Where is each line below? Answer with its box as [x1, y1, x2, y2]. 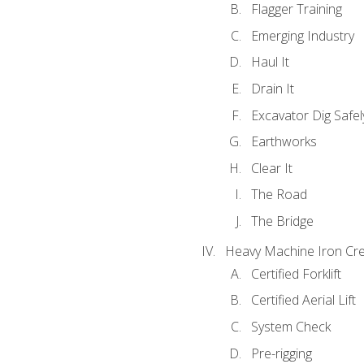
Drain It [250, 79, 294, 97]
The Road [250, 185, 307, 204]
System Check [250, 318, 331, 336]
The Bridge [250, 211, 314, 230]
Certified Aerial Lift [250, 291, 356, 310]
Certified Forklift [250, 264, 341, 283]
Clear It [250, 158, 292, 177]
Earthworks [250, 132, 317, 151]
